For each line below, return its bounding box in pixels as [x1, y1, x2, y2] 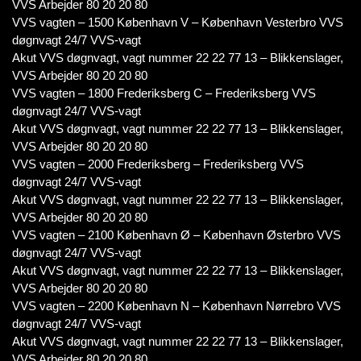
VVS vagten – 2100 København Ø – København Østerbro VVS [12, 228, 341, 242]
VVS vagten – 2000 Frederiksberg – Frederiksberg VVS [12, 157, 304, 171]
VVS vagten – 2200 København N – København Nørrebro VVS [12, 299, 341, 313]
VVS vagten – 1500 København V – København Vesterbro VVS [12, 15, 343, 29]
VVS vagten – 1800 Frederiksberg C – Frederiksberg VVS [12, 86, 316, 100]
